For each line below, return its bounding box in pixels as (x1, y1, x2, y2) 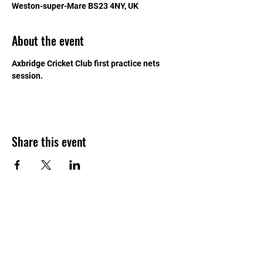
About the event (12, 32, 84, 49)
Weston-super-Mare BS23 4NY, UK (12, 1, 139, 11)
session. (12, 71, 43, 80)
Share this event (12, 133, 86, 150)
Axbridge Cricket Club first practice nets (12, 59, 161, 68)
